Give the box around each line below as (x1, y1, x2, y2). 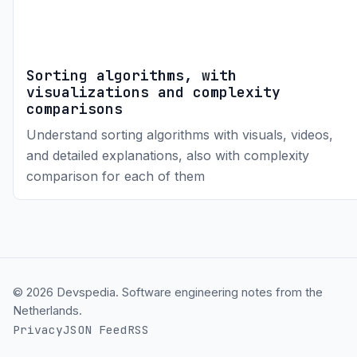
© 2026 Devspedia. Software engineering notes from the (13, 285, 323, 300)
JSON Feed (63, 322, 127, 338)
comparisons (26, 99, 123, 118)
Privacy (13, 322, 63, 338)
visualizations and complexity (26, 82, 280, 101)
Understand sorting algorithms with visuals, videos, (26, 127, 333, 143)
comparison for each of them (26, 168, 205, 185)
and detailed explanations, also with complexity (26, 147, 309, 164)
